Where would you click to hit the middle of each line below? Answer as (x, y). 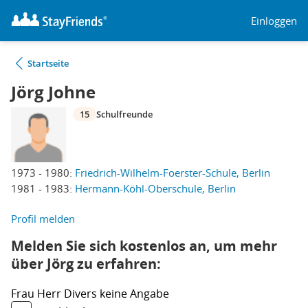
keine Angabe (134, 294)
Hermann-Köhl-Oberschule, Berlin (155, 188)
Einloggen (274, 20)
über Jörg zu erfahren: (86, 264)
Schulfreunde (124, 114)
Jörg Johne (53, 92)
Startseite (48, 63)
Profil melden (43, 219)
